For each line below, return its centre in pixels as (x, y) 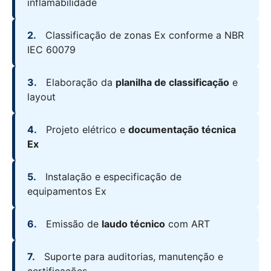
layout (41, 97)
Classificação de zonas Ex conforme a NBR (143, 35)
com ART (188, 224)
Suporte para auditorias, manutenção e (132, 257)
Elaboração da (79, 83)
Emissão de (72, 224)
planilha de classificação (172, 83)
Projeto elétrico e (86, 130)
